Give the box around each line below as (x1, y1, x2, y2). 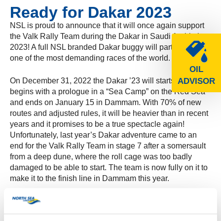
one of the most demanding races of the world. (10, 53, 170, 62)
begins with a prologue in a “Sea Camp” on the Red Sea (10, 87, 205, 96)
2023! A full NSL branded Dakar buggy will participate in (10, 42, 204, 51)
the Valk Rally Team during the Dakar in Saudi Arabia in (10, 32, 204, 40)
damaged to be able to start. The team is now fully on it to (10, 163, 208, 172)
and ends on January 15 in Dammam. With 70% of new (10, 98, 201, 107)
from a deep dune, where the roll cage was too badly (10, 152, 192, 161)
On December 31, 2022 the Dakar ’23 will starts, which (10, 76, 199, 85)
